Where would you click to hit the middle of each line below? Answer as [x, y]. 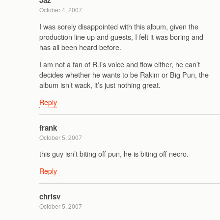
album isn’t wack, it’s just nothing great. [100, 84]
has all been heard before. [80, 47]
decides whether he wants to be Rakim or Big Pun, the [124, 74]
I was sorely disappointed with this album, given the [119, 26]
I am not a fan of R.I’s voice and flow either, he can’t [120, 64]
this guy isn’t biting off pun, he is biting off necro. [114, 154]
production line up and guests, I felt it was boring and [121, 36]
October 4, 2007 [61, 10]
